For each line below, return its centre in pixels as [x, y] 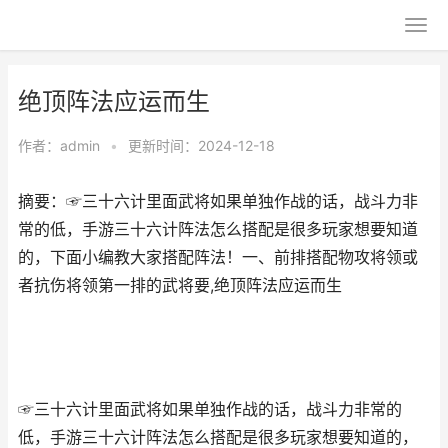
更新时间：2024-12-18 [201, 145]
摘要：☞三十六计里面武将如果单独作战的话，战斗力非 [218, 201]
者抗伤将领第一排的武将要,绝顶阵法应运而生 [180, 285]
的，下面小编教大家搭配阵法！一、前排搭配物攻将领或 [218, 257]
